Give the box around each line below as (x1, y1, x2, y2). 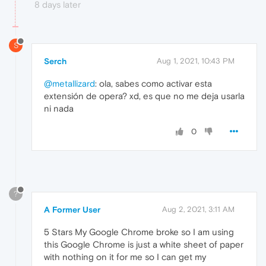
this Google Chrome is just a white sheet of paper (44, 239, 243, 249)
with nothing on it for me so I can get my (44, 251, 206, 262)
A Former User (44, 204, 100, 214)
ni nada (44, 103, 74, 113)
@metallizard (44, 78, 95, 88)
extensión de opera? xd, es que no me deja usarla (44, 90, 245, 101)
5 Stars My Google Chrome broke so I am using (44, 226, 234, 237)
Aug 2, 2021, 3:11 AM (162, 204, 235, 214)
